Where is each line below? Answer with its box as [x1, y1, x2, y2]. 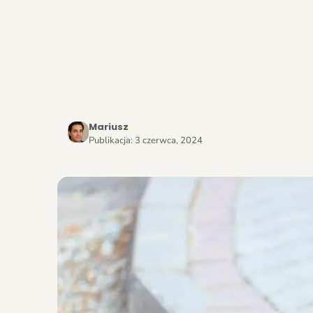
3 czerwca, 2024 [135, 134, 203, 147]
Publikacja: [89, 134, 135, 147]
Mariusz [89, 120, 129, 133]
